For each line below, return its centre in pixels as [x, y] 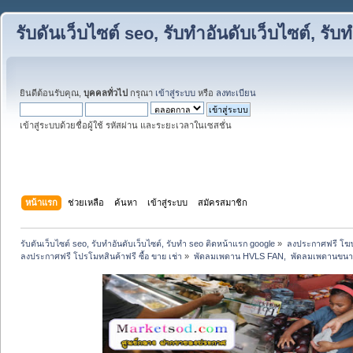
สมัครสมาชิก [223, 202]
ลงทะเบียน [236, 93]
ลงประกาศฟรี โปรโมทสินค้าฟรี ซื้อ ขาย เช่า [102, 256]
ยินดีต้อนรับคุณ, [52, 93]
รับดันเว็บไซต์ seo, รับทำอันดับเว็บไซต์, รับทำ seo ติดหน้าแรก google [148, 243]
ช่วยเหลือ [86, 202]
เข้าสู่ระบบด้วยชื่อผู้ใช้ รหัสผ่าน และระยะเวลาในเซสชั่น [126, 125]
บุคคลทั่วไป [106, 93]
